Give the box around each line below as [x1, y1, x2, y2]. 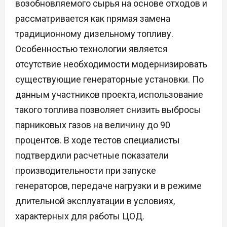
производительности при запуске [15, 165, 156, 176]
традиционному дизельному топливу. [15, 28, 173, 40]
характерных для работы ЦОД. [15, 211, 144, 222]
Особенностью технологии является [15, 44, 168, 55]
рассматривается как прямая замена [15, 13, 170, 24]
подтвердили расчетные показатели [15, 150, 169, 161]
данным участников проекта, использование [15, 89, 203, 100]
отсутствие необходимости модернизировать [15, 59, 207, 70]
